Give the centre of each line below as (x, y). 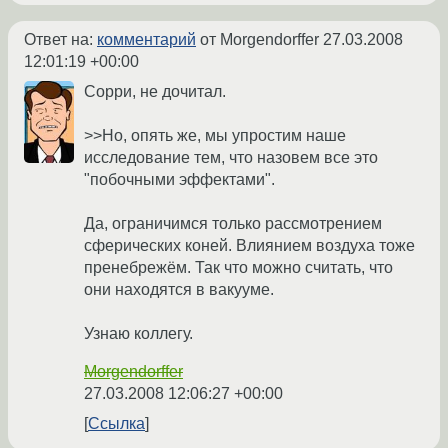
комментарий (146, 40)
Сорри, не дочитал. (155, 92)
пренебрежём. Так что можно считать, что (238, 268)
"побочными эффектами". (179, 180)
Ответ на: (60, 40)
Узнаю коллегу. (138, 334)
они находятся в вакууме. (179, 290)
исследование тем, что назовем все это (231, 158)
